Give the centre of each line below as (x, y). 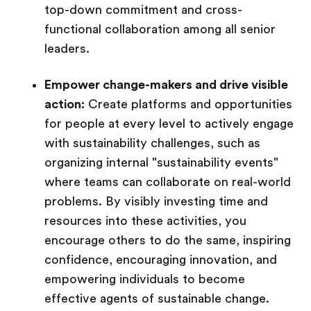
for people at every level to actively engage (169, 124)
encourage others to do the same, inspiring (168, 240)
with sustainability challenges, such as (152, 143)
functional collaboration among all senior (160, 29)
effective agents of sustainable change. (157, 299)
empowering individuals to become (145, 279)
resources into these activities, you (145, 221)
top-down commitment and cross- (143, 10)
